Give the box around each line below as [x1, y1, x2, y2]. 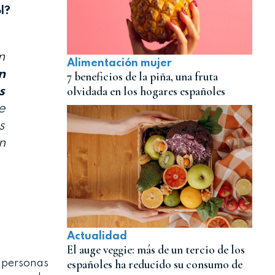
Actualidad [66, 231, 127, 242]
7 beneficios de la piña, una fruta [66, 69, 218, 85]
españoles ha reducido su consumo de [66, 257, 242, 273]
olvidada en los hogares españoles [66, 84, 225, 99]
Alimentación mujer [66, 58, 172, 69]
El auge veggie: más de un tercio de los [66, 242, 245, 258]
